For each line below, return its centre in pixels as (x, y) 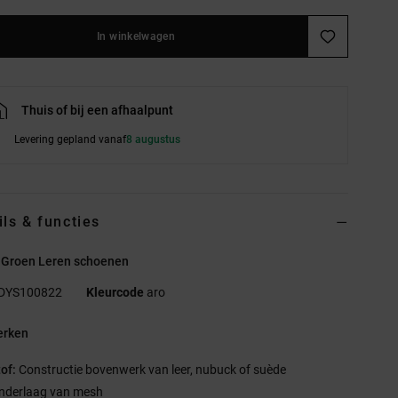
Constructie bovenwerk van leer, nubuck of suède (151, 369)
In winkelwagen (136, 36)
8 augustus (154, 139)
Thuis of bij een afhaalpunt (98, 110)
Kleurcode (115, 292)
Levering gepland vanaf (71, 139)
